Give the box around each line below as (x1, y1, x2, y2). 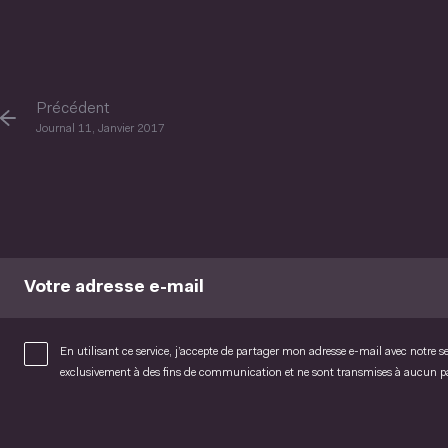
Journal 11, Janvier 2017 (36, 123, 165, 136)
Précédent (36, 101, 109, 118)
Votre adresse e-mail (24, 279, 204, 297)
